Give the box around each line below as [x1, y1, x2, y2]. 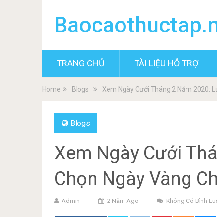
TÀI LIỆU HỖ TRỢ [134, 58, 198, 68]
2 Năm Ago [107, 197, 139, 204]
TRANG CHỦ [57, 58, 105, 68]
